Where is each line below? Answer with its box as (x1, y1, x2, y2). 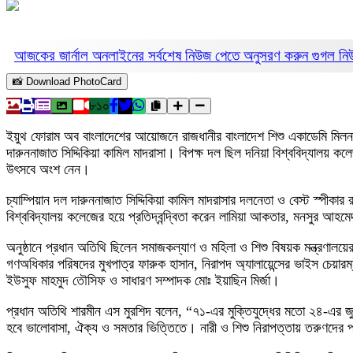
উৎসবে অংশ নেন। (6, 162, 90, 177)
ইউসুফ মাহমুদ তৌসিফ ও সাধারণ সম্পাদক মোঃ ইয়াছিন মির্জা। (6, 273, 280, 288)
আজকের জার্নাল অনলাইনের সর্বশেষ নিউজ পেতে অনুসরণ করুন (14, 47, 312, 64)
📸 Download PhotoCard (13, 76, 121, 87)
